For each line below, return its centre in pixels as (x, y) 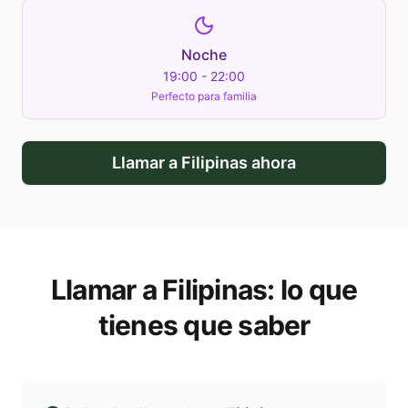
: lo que (312, 290)
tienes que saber (204, 326)
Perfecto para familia (204, 97)
